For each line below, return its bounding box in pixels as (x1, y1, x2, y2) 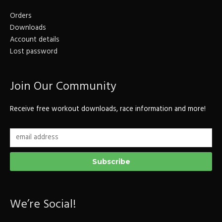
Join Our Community (10, 77, 116, 96)
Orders (10, 10, 32, 22)
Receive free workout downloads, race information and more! (10, 104, 206, 115)
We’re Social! (10, 195, 76, 214)
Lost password (10, 46, 57, 57)
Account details (10, 34, 59, 46)
